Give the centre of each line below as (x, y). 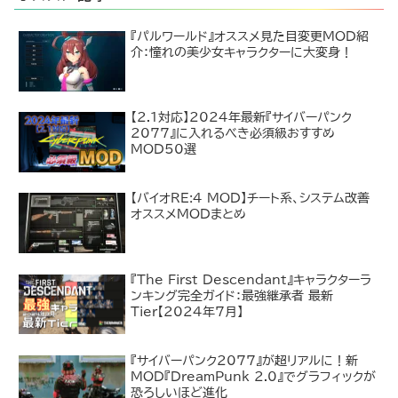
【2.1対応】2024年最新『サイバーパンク (242, 117)
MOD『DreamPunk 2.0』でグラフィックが (254, 376)
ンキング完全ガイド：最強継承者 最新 (232, 295)
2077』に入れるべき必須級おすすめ (233, 133)
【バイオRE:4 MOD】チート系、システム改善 (251, 199)
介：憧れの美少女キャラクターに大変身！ (242, 52)
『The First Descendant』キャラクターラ (251, 279)
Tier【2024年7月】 (187, 311)
